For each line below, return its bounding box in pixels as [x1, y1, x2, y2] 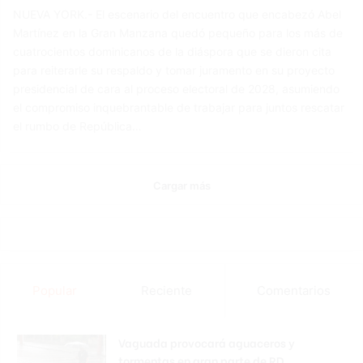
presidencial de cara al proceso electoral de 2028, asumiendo [13, 82, 340, 96]
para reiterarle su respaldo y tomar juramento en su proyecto [13, 63, 335, 78]
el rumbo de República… [13, 119, 143, 134]
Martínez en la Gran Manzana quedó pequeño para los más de [13, 26, 344, 41]
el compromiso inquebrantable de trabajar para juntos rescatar [13, 100, 345, 115]
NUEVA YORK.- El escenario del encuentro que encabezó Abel [13, 7, 342, 22]
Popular [32, 283, 78, 299]
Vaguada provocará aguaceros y [118, 334, 295, 352]
